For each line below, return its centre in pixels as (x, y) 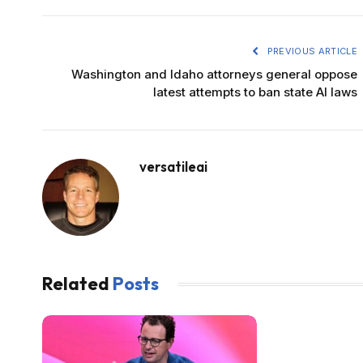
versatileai (173, 167)
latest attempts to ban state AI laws (255, 92)
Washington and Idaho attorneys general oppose (214, 75)
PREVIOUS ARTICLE (311, 51)
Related (77, 284)
